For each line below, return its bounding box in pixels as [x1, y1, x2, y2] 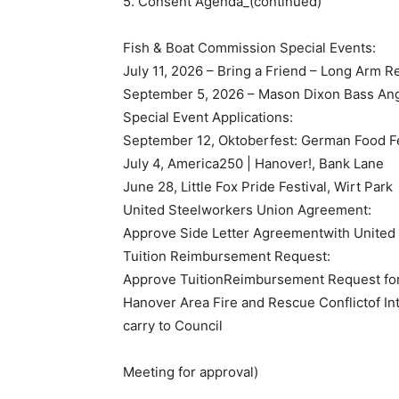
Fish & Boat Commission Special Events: [123, 39, 376, 57]
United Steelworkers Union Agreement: [123, 201, 371, 219]
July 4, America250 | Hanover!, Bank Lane [123, 155, 384, 173]
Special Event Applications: [123, 109, 293, 126]
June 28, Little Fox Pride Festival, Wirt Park [123, 178, 393, 196]
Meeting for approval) [123, 363, 258, 381]
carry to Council [123, 317, 223, 335]
